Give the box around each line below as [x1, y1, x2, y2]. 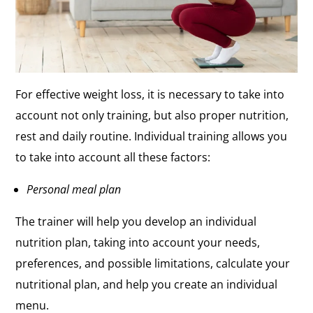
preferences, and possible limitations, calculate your [15, 255, 291, 271]
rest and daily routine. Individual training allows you [15, 128, 288, 144]
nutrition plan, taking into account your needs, [15, 234, 261, 250]
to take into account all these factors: [15, 149, 211, 165]
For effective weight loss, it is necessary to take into [15, 86, 285, 102]
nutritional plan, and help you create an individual [15, 276, 278, 292]
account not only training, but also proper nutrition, [15, 107, 289, 123]
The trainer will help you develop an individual [15, 213, 257, 229]
